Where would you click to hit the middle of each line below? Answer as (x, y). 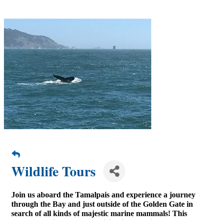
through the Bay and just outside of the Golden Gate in (102, 204)
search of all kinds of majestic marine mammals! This (99, 213)
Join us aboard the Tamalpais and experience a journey (103, 195)
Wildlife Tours (54, 171)
